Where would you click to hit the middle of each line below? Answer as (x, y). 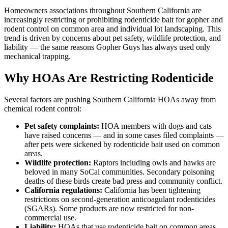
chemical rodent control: (43, 108)
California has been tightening (151, 190)
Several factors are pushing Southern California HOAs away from (110, 99)
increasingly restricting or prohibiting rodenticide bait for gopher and (113, 19)
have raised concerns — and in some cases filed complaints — (124, 135)
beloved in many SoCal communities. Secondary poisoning (119, 172)
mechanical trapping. (37, 56)
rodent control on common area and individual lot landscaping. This (112, 28)
